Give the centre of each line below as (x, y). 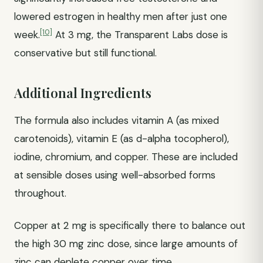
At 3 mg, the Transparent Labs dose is (140, 35)
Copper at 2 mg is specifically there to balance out (130, 225)
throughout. (40, 193)
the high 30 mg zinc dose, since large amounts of (126, 244)
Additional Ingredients (83, 93)
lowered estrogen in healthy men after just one (121, 16)
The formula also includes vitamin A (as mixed (117, 120)
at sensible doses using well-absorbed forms (115, 175)
